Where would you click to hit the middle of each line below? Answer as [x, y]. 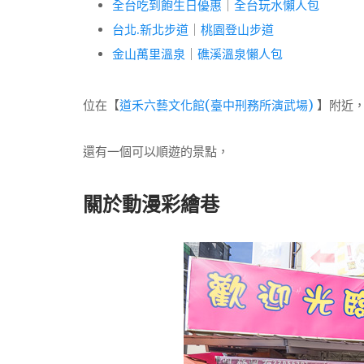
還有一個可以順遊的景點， [156, 152]
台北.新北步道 [150, 29]
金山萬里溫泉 [149, 54]
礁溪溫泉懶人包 [240, 54]
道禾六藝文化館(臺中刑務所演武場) [218, 106]
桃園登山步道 [237, 29]
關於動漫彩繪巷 [151, 204]
